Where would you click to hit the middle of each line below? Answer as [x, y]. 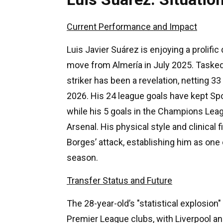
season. [82, 157]
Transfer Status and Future [119, 180]
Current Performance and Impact [132, 26]
